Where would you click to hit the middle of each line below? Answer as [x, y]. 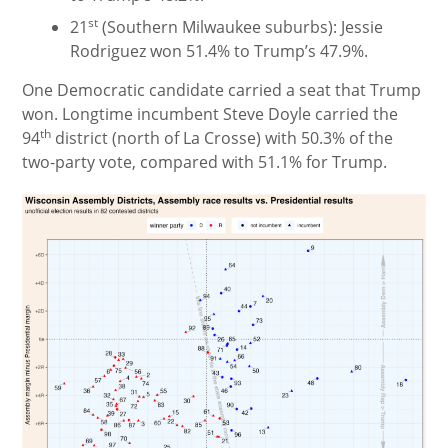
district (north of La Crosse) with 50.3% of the [222, 138]
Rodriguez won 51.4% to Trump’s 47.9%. [219, 51]
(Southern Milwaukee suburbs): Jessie [241, 27]
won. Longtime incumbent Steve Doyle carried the [210, 114]
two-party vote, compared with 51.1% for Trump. [205, 162]
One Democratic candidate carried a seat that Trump [222, 90]
